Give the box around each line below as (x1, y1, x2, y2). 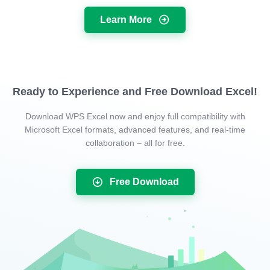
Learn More (100, 14, 152, 25)
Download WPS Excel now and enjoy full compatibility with (25, 111, 245, 121)
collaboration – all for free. (85, 137, 185, 148)
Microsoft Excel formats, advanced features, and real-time (25, 124, 245, 134)
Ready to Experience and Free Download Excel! (13, 85, 257, 98)
